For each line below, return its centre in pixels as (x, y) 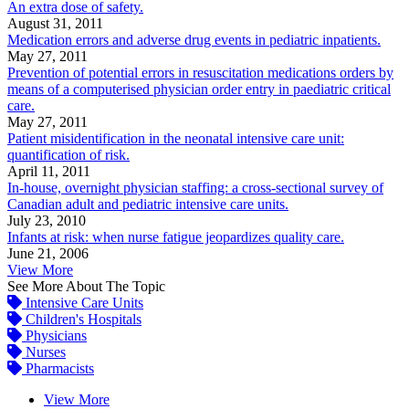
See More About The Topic (86, 287)
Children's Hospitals (82, 320)
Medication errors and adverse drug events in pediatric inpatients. (194, 40)
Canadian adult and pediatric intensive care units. (148, 204)
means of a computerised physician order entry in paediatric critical (199, 89)
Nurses (44, 352)
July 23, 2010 (47, 221)
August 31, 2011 (55, 24)
